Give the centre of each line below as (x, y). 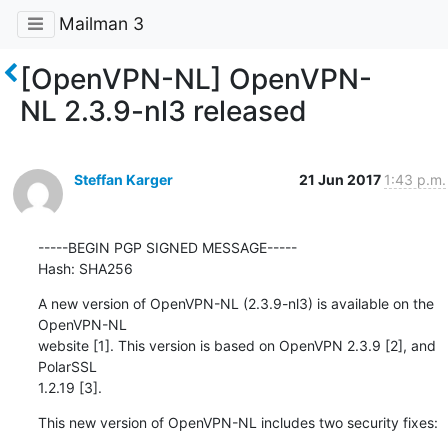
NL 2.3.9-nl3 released (163, 110)
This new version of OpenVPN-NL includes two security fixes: (237, 422)
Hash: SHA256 (85, 268)
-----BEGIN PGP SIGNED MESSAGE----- (167, 247)
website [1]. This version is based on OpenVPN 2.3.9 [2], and (236, 345)
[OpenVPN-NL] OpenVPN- (196, 78)
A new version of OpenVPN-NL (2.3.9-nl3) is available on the (235, 303)
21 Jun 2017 (341, 179)
